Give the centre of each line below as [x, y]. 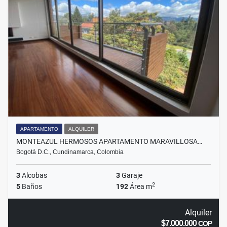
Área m [140, 187]
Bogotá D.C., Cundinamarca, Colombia [70, 152]
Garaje [131, 176]
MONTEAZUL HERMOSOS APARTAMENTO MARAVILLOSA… [109, 142]
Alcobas [34, 176]
